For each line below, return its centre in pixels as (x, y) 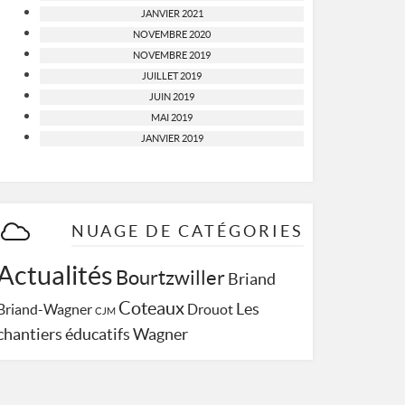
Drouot (211, 310)
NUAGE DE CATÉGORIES (188, 231)
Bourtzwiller (171, 278)
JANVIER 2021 (172, 14)
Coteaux (152, 309)
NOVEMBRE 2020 (172, 35)
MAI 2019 (172, 118)
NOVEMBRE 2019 (172, 56)
